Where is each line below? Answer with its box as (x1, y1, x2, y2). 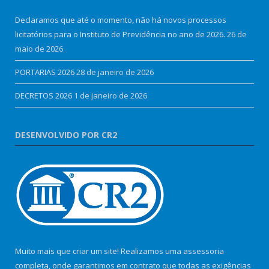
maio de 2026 (15, 43, 63, 54)
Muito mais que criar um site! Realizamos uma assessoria (15, 245, 224, 256)
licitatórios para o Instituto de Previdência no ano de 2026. (15, 28, 225, 40)
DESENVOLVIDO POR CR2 (15, 128, 117, 141)
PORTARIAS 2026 (15, 66, 74, 77)
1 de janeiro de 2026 (74, 89, 147, 101)
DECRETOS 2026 (15, 89, 72, 101)
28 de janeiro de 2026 (76, 66, 154, 77)
